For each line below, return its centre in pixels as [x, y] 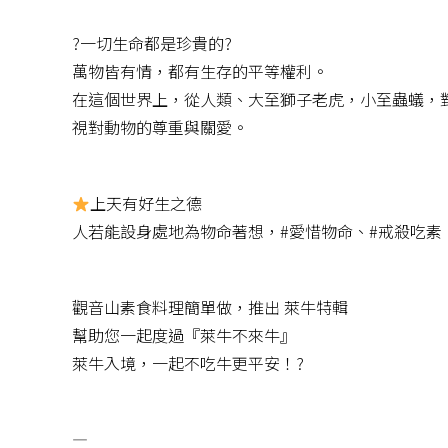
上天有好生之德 [146, 203]
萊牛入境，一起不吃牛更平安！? [188, 363]
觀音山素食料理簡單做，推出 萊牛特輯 [210, 307]
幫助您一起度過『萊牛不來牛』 [184, 335]
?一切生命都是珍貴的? [152, 43]
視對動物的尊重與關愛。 [160, 127]
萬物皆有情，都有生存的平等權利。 [200, 71]
